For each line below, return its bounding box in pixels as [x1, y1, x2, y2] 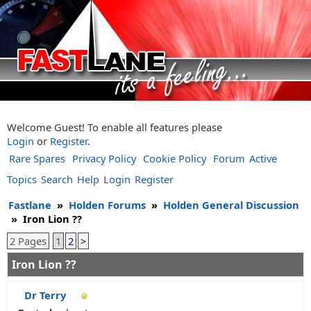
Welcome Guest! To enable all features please [7, 120, 222, 134]
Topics [7, 172, 37, 186]
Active [249, 151, 277, 165]
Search [41, 172, 73, 186]
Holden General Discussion [163, 198, 299, 212]
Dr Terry [24, 288, 66, 302]
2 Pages [10, 234, 47, 248]
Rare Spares [9, 151, 65, 165]
